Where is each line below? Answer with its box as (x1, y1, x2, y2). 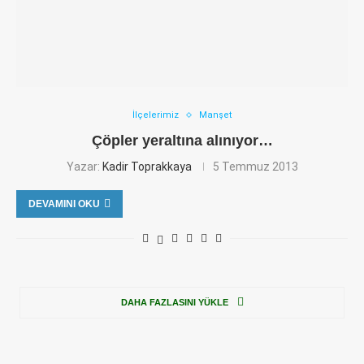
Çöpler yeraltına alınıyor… (91, 132, 273, 149)
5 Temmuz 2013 (212, 160, 298, 173)
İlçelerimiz (132, 110, 179, 120)
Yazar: (66, 160, 102, 173)
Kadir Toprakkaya (102, 160, 192, 173)
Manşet (199, 110, 232, 120)
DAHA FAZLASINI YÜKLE (120, 297, 228, 307)
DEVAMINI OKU (28, 198, 100, 210)
